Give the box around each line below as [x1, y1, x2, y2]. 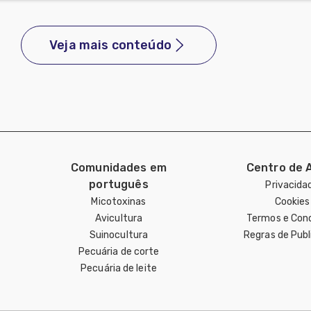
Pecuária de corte [78, 246, 160, 258]
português [89, 178, 149, 191]
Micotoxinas [91, 196, 146, 208]
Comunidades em [70, 161, 167, 174]
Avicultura [95, 212, 142, 224]
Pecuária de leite [81, 262, 157, 274]
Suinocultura [89, 229, 149, 241]
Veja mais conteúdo [49, 37, 171, 53]
